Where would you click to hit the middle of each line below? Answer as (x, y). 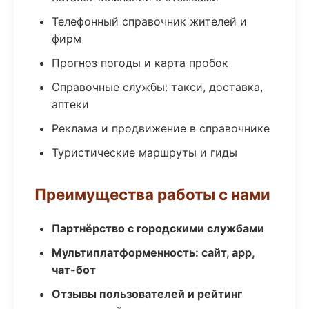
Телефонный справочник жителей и (149, 21)
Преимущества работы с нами (152, 194)
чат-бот (74, 270)
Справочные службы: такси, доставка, (157, 87)
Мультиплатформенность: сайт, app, (153, 252)
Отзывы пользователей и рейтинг (147, 294)
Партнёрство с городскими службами (158, 228)
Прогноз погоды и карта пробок (140, 63)
